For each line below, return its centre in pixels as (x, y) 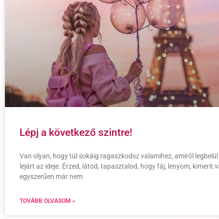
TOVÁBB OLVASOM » (47, 201)
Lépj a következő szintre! (76, 132)
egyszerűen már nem (51, 176)
